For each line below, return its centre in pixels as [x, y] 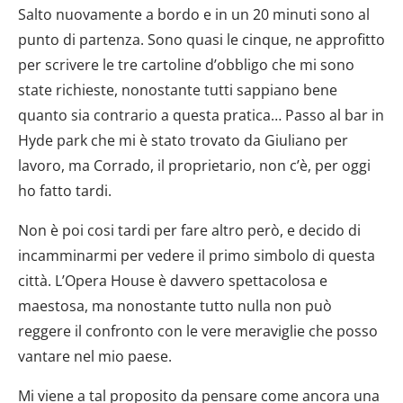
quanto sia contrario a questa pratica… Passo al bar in [201, 115]
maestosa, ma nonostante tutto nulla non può [175, 305]
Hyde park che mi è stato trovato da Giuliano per [183, 140]
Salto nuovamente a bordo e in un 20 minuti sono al [194, 14]
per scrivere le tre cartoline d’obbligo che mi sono [186, 64]
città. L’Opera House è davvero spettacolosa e [173, 280]
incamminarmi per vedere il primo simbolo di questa [197, 255]
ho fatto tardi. [65, 190]
